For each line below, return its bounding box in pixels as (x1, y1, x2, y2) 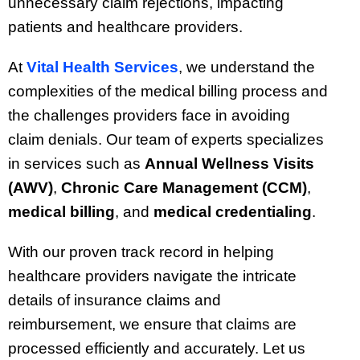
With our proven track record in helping (8, 243, 274, 261)
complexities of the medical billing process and (8, 83, 328, 100)
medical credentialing (153, 203, 312, 221)
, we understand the (178, 59, 315, 76)
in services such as (8, 155, 145, 173)
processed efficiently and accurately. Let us (8, 340, 305, 358)
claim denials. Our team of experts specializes (8, 131, 324, 149)
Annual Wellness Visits (145, 155, 314, 173)
